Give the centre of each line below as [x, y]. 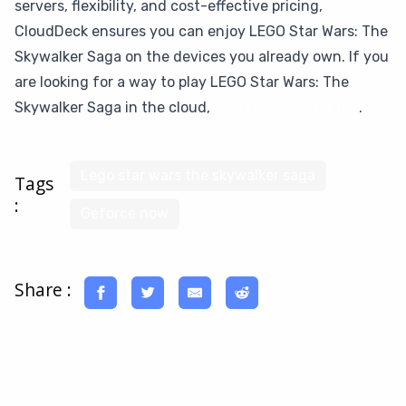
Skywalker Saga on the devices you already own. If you [202, 57]
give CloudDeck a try [285, 107]
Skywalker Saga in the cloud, [114, 107]
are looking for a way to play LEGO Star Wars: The [182, 82]
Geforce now [125, 213]
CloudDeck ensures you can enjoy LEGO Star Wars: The [201, 31]
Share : [43, 290]
